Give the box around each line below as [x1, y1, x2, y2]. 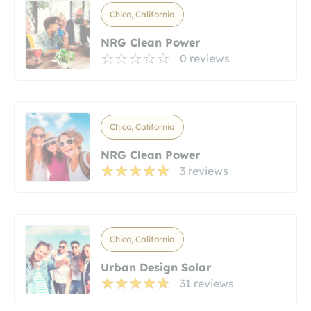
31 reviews [180, 276, 234, 291]
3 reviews [180, 164, 228, 178]
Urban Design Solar [101, 260, 211, 275]
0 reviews [180, 51, 230, 66]
